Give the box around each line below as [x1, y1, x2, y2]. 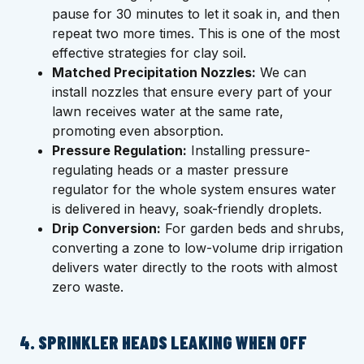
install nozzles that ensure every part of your [52, 84, 332, 101]
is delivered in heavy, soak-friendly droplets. [52, 201, 322, 218]
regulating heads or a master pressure [52, 162, 288, 179]
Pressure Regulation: [52, 142, 187, 159]
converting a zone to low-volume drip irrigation [52, 240, 343, 257]
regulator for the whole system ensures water [52, 181, 336, 198]
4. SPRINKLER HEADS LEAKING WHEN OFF [19, 331, 307, 353]
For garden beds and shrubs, [161, 220, 344, 237]
